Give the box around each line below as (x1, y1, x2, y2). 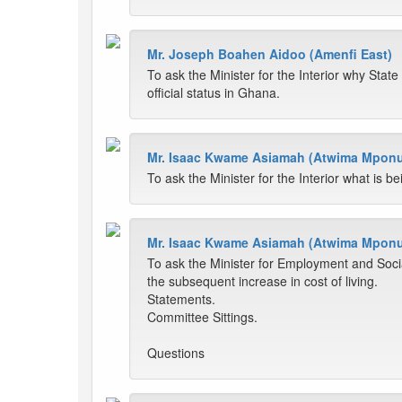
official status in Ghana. (147, 83, 280, 102)
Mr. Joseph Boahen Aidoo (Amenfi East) (147, 45, 392, 64)
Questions (147, 344, 205, 363)
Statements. (147, 290, 215, 309)
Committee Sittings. (147, 308, 258, 327)
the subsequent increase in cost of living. (147, 272, 378, 291)
